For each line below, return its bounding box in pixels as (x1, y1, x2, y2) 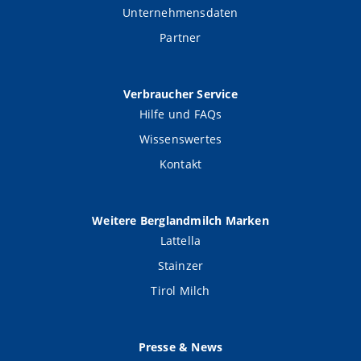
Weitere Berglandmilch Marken (92, 213, 269, 229)
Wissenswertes (139, 131, 222, 147)
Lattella (160, 233, 201, 249)
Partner (160, 30, 201, 46)
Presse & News (138, 339, 223, 355)
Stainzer (157, 258, 204, 274)
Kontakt (159, 156, 202, 172)
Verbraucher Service (123, 86, 238, 102)
